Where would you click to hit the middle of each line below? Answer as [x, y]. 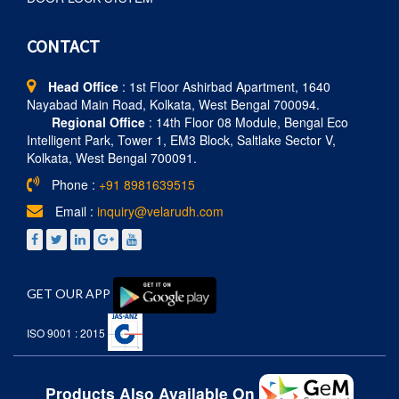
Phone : [73, 185]
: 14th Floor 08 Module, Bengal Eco [247, 122]
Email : [74, 212]
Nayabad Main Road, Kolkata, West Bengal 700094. [173, 105]
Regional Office [98, 122]
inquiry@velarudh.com [160, 212]
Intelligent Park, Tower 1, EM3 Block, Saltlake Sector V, [181, 140]
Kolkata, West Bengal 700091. [112, 158]
